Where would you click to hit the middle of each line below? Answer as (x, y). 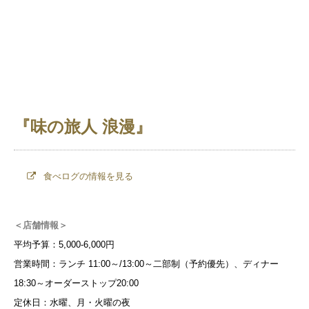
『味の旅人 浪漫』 (83, 127)
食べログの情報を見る (87, 177)
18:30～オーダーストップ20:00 (76, 283)
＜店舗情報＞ (41, 226)
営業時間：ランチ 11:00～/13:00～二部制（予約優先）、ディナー (146, 264)
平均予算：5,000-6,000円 (64, 245)
